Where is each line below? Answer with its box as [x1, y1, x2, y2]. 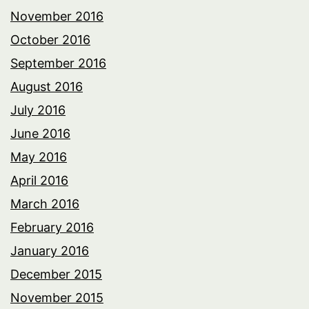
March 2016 [10, 196, 79, 211]
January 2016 [10, 243, 89, 258]
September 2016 [10, 55, 106, 70]
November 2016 [10, 8, 103, 23]
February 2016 [10, 219, 94, 235]
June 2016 [10, 126, 70, 141]
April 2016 [10, 172, 68, 188]
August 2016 [10, 79, 83, 94]
